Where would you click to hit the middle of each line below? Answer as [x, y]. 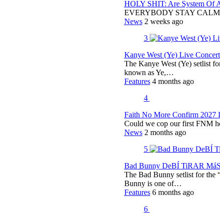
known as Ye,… [149, 72]
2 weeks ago [164, 21]
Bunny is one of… [153, 183]
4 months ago [173, 81]
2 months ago [165, 132]
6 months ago [173, 192]
